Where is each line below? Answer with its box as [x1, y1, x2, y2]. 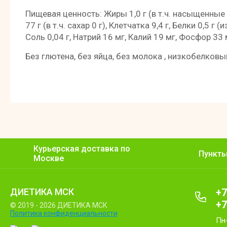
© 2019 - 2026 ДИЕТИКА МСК [10, 201, 107, 209]
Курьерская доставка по [33, 144, 130, 154]
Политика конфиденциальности [10, 209, 118, 217]
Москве [33, 154, 64, 163]
